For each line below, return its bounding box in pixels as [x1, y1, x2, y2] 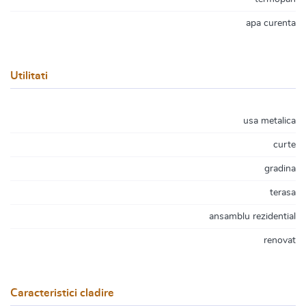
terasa [270, 188, 296, 197]
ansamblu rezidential [209, 212, 296, 221]
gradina [264, 164, 296, 173]
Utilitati [10, 70, 48, 81]
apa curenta [246, 18, 296, 28]
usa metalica [243, 116, 296, 126]
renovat [264, 236, 296, 245]
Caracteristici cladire [10, 288, 114, 298]
